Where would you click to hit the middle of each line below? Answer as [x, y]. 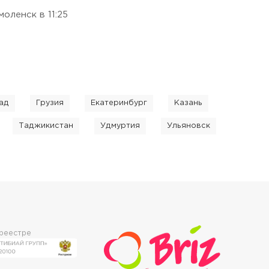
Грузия [50, 103]
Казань [188, 103]
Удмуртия [120, 126]
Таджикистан [46, 126]
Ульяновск [189, 126]
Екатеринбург [119, 103]
